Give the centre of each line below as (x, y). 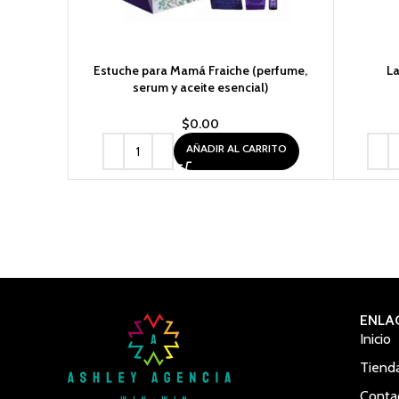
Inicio (375, 338)
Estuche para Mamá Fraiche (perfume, (201, 70)
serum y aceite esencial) (201, 87)
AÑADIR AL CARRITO (236, 148)
